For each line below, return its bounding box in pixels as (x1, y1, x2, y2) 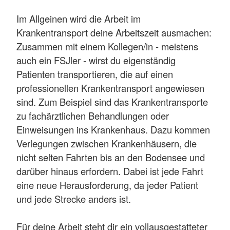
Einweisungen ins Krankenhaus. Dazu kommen (16, 122, 210, 136)
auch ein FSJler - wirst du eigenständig (16, 53, 176, 67)
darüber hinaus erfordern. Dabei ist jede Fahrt (16, 164, 203, 178)
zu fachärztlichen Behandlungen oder (16, 108, 169, 122)
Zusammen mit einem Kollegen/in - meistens (16, 39, 198, 53)
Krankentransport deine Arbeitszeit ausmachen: (16, 25, 212, 39)
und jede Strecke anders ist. (16, 191, 131, 205)
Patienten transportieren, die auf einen (16, 67, 173, 81)
